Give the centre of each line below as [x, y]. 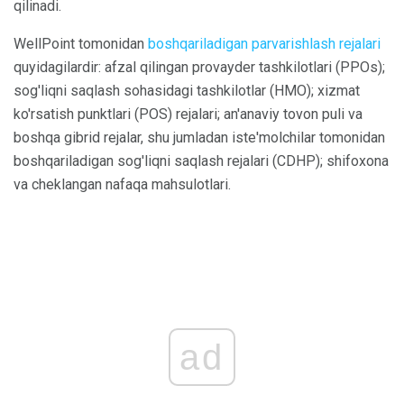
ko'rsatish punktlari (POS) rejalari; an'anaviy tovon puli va [188, 114]
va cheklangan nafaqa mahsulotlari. [122, 184]
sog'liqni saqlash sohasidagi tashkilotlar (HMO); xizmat [187, 90]
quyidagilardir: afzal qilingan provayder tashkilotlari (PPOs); [199, 67]
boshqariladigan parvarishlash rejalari [264, 43]
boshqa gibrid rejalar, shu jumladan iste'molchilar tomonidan [199, 137]
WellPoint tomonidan [81, 43]
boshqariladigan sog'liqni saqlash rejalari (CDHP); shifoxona [201, 161]
